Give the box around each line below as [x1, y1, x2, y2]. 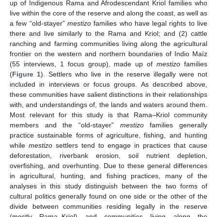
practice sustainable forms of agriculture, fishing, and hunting [10, 131, 207, 139]
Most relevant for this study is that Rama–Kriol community [10, 110, 207, 119]
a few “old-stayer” [10, 19, 67, 27]
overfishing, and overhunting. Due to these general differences [10, 161, 207, 170]
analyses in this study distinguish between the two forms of [10, 182, 207, 190]
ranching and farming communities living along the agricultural [10, 39, 207, 47]
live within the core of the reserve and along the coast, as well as [10, 9, 207, 17]
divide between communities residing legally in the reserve [10, 202, 207, 210]
